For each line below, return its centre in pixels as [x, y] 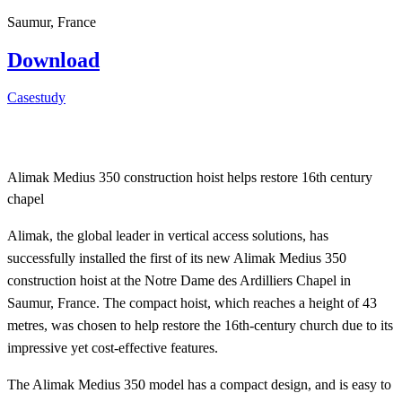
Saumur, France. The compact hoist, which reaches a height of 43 [192, 303]
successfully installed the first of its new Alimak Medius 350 [177, 258]
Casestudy [36, 98]
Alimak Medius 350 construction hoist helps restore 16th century [190, 178]
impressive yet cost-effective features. [113, 348]
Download [53, 60]
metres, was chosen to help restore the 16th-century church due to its [200, 326]
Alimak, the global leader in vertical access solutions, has [168, 236]
